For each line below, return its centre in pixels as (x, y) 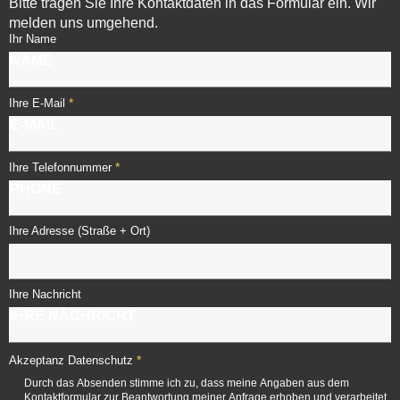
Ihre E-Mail (37, 104)
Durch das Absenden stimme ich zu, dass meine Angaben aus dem (187, 383)
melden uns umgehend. (83, 23)
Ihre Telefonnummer (60, 168)
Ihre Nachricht (45, 295)
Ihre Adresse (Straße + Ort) (79, 231)
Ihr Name (33, 39)
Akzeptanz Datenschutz (71, 361)
